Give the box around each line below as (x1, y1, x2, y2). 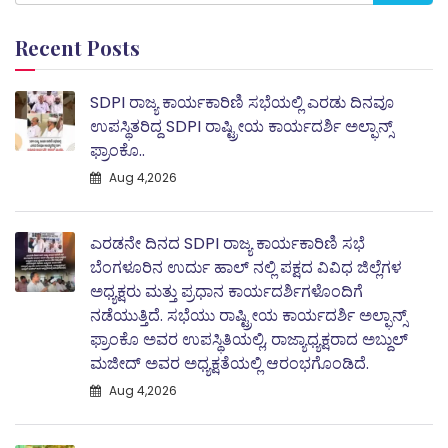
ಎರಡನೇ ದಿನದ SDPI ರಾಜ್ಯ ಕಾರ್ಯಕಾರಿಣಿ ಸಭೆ (90, 231, 365, 255)
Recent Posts (15, 33, 140, 61)
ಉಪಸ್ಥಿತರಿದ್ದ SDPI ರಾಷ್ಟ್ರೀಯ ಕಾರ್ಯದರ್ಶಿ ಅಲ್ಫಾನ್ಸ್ (90, 114, 393, 138)
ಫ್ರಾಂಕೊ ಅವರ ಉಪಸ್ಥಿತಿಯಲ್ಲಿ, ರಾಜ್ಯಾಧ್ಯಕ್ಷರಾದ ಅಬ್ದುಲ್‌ (90, 327, 408, 351)
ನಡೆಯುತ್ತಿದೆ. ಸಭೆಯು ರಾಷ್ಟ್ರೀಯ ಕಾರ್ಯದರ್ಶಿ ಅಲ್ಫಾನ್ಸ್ (90, 303, 407, 327)
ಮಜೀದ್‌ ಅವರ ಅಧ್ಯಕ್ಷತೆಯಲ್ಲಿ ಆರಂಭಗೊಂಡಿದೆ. (90, 351, 369, 375)
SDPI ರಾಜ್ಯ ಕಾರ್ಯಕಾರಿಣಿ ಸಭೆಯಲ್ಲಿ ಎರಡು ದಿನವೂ (90, 90, 394, 114)
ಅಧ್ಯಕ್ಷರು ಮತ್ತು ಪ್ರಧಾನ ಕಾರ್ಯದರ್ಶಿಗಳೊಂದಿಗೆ (90, 279, 363, 303)
